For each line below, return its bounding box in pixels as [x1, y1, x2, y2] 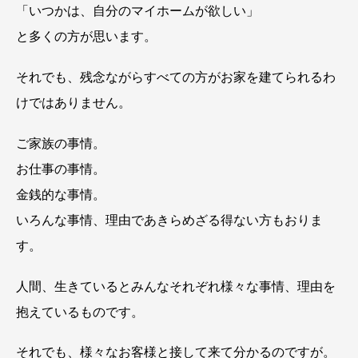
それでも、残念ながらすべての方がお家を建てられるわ [16, 70, 336, 84]
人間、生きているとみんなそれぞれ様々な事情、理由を [16, 279, 336, 293]
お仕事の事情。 [16, 161, 105, 176]
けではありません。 [16, 95, 131, 109]
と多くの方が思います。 [16, 30, 157, 44]
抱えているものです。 [16, 304, 144, 319]
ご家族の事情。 [16, 136, 105, 150]
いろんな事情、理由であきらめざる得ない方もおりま [16, 213, 323, 227]
